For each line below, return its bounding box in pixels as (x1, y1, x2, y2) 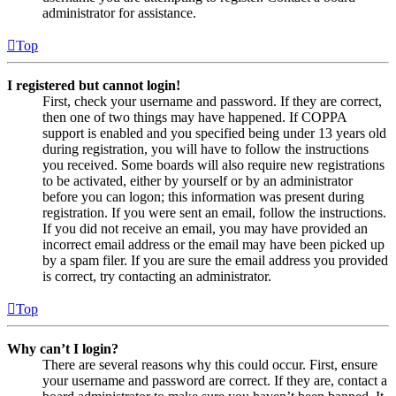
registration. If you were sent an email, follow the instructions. (42, 204, 386, 220)
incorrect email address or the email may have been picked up (42, 236, 385, 252)
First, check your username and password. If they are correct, (42, 93, 382, 109)
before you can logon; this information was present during (42, 188, 364, 204)
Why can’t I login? (7, 340, 118, 356)
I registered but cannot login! (7, 77, 180, 93)
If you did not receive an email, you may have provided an (42, 220, 368, 236)
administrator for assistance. (42, 4, 196, 20)
